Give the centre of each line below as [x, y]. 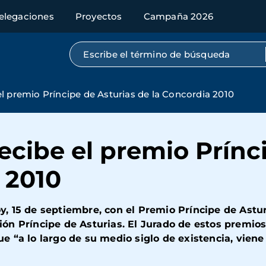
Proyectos [99, 16]
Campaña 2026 [178, 16]
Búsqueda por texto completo [154, 52]
